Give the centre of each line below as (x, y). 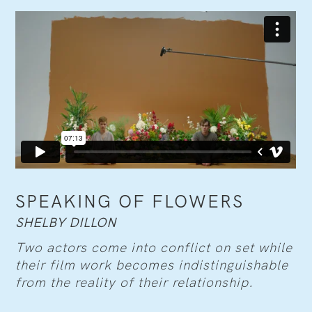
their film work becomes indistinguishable (152, 265)
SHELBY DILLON (66, 222)
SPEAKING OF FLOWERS (130, 201)
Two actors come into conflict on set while (154, 247)
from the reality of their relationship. (135, 282)
